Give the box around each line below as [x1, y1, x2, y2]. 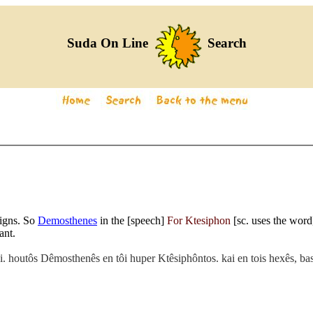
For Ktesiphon [167, 214, 231, 226]
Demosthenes [38, 214, 97, 226]
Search [203, 35, 247, 50]
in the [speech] [97, 214, 167, 226]
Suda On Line [66, 35, 152, 50]
